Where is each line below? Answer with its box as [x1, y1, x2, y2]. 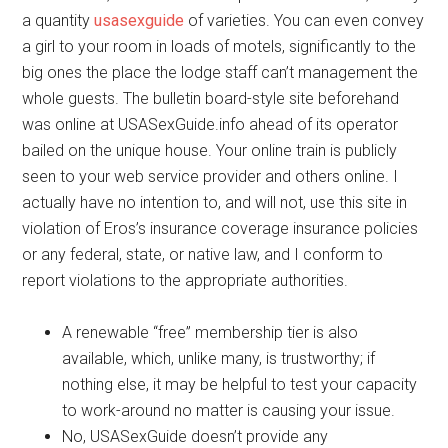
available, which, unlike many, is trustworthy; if [62, 349, 376, 369]
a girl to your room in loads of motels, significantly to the [22, 37, 417, 57]
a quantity [22, 11, 95, 31]
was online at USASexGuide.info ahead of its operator [22, 115, 399, 135]
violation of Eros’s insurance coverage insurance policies [22, 219, 419, 239]
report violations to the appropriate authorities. [22, 271, 349, 291]
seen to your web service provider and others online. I [22, 167, 399, 187]
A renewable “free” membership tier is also [62, 323, 359, 343]
